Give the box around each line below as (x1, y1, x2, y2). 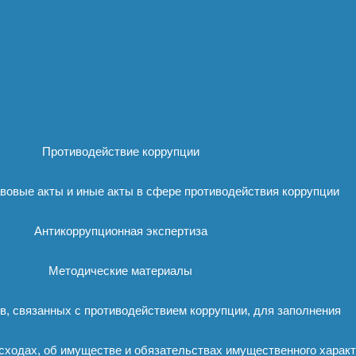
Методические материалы (48, 264, 192, 277)
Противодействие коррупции (41, 145, 199, 158)
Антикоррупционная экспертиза (33, 224, 207, 238)
